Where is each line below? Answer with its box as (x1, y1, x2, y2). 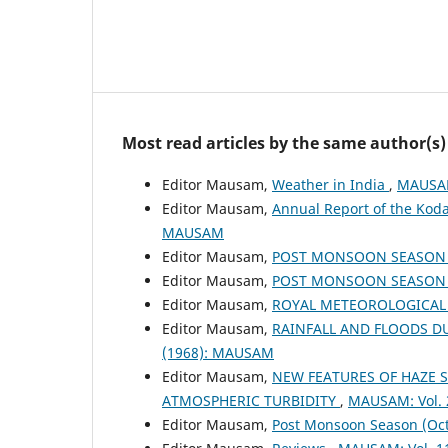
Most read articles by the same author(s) (122, 131, 446, 154)
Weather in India (272, 174, 389, 194)
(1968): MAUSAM (162, 342, 274, 362)
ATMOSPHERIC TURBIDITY (162, 390, 340, 410)
